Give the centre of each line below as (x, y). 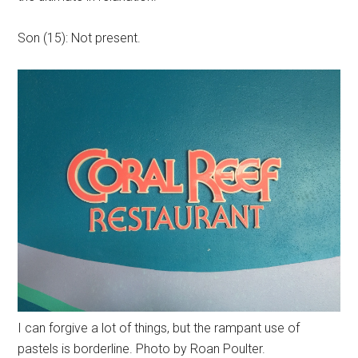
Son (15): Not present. (80, 38)
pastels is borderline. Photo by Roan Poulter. (142, 348)
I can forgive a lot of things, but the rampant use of (159, 328)
